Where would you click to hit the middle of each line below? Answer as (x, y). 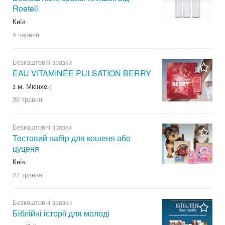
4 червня (26, 34)
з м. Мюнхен (32, 86)
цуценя (26, 148)
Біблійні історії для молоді (61, 213)
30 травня (27, 99)
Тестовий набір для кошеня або (72, 138)
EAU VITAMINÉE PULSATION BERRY (82, 73)
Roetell (25, 8)
